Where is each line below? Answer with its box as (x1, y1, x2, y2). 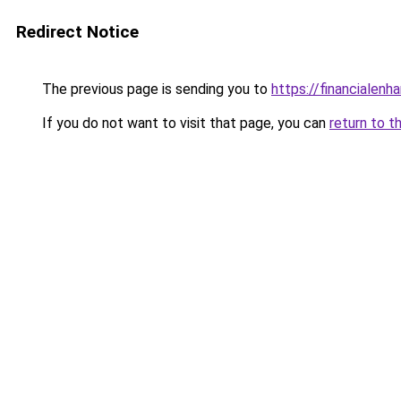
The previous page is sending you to (38, 81, 271, 98)
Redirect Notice (16, 21, 139, 42)
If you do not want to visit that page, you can (38, 115, 329, 132)
